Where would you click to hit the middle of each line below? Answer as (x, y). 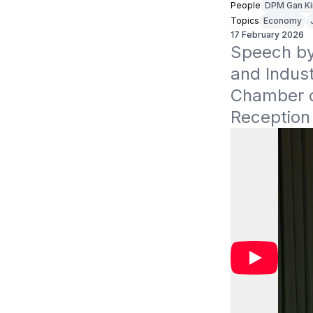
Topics (245, 21)
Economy (282, 21)
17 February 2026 (267, 35)
